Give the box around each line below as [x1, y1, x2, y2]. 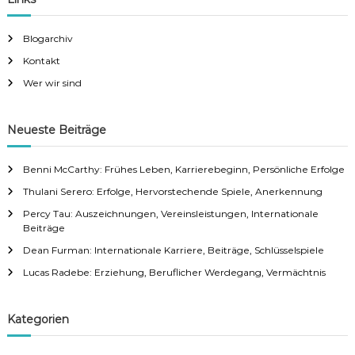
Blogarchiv [22, 32, 73, 44]
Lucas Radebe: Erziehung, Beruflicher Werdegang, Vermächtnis [22, 266, 326, 278]
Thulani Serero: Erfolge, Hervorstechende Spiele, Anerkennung [22, 185, 323, 197]
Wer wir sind [22, 77, 82, 89]
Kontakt [22, 55, 60, 67]
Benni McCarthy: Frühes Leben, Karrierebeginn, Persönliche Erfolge [22, 163, 345, 175]
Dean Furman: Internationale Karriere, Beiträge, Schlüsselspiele [22, 244, 324, 256]
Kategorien [6, 312, 69, 326]
